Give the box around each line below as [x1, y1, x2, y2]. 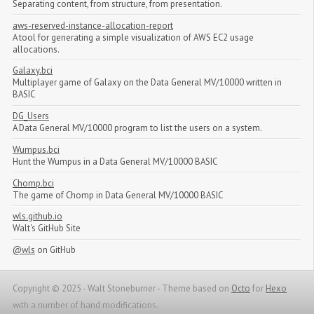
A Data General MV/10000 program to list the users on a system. [13, 122, 262, 135]
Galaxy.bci [13, 64, 53, 77]
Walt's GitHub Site [13, 222, 81, 235]
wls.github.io [13, 210, 62, 223]
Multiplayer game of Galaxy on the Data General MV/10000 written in [13, 76, 282, 89]
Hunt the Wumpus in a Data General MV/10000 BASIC [13, 155, 217, 168]
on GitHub [35, 244, 76, 257]
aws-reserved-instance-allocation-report [13, 19, 173, 32]
